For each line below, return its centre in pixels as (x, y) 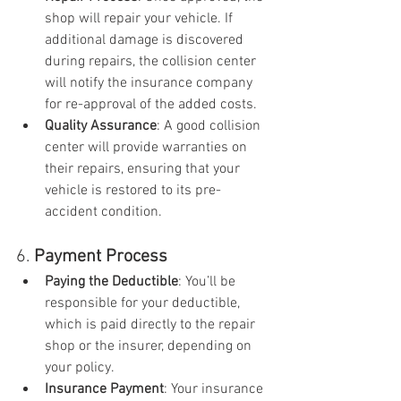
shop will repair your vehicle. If (141, 19)
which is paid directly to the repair (152, 325)
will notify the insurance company (150, 83)
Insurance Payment (104, 389)
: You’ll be (209, 282)
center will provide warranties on (148, 148)
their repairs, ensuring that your (144, 169)
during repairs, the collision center (152, 62)
